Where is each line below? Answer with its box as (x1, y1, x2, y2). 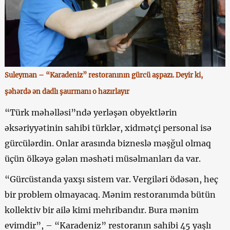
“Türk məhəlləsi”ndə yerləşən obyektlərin (4, 107, 177, 118)
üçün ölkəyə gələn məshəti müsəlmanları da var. (4, 153, 201, 164)
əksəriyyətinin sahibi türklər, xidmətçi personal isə (4, 122, 212, 133)
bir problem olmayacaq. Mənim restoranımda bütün (4, 189, 216, 200)
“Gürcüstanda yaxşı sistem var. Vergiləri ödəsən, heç (4, 174, 218, 184)
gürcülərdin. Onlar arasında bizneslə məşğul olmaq (4, 138, 211, 148)
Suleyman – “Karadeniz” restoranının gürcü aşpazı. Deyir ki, (4, 70, 203, 80)
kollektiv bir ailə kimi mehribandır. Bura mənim (4, 204, 199, 215)
